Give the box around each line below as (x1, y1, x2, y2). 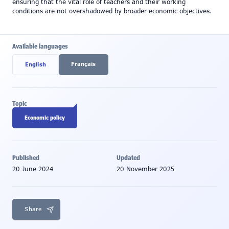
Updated (117, 153, 140, 162)
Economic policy (25, 114, 65, 121)
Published (12, 153, 39, 162)
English (25, 61, 46, 68)
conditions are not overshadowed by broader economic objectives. (12, 7, 212, 15)
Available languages (12, 42, 68, 51)
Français (71, 61, 96, 67)
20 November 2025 (117, 165, 174, 173)
